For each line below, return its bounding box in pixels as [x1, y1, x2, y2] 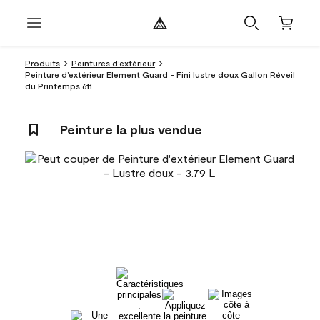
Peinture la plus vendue [60, 121, 202, 137]
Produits [25, 58, 60, 68]
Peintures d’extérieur [71, 58, 155, 68]
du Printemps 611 [25, 81, 92, 91]
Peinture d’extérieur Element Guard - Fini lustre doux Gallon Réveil [25, 69, 295, 79]
